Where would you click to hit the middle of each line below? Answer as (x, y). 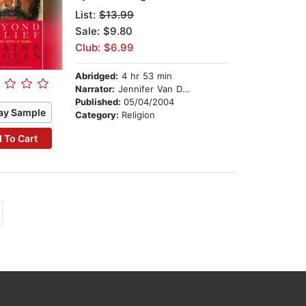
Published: (100, 102)
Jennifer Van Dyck (149, 89)
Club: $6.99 (105, 48)
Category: (99, 115)
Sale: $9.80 (104, 31)
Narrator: (95, 89)
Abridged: (97, 76)
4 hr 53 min (145, 76)
